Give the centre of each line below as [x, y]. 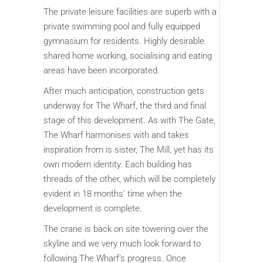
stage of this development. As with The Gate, [129, 121]
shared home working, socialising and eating [128, 56]
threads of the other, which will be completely [129, 179]
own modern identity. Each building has [118, 165]
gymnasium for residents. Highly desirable [124, 41]
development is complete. [93, 209]
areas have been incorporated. [102, 71]
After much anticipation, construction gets [124, 91]
